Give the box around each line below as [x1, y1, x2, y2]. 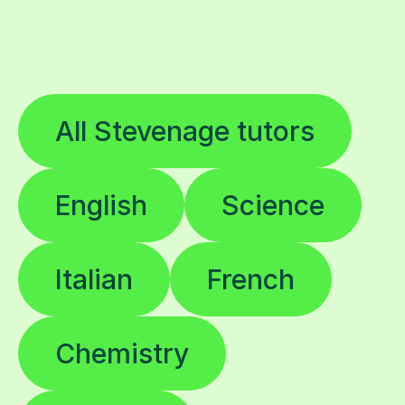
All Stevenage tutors [55, 115, 315, 148]
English [55, 189, 147, 222]
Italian [55, 263, 133, 297]
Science [221, 189, 325, 222]
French [207, 263, 295, 297]
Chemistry [55, 337, 189, 371]
